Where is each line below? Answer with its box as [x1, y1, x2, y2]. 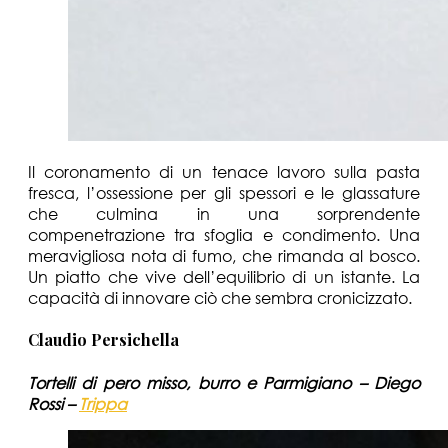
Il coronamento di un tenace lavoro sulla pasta [28, 161, 420, 183]
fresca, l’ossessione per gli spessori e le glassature [28, 182, 420, 204]
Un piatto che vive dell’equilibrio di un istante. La [28, 266, 420, 288]
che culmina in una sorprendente [28, 203, 420, 225]
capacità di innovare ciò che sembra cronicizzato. [28, 287, 420, 309]
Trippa [79, 392, 127, 414]
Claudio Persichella [28, 329, 179, 351]
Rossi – [28, 392, 79, 414]
